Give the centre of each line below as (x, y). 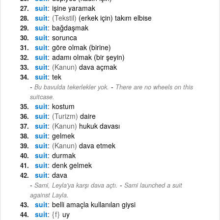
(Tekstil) (64, 17)
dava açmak (98, 67)
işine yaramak (74, 8)
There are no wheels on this (154, 87)
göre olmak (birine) (82, 47)
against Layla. (49, 195)
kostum (63, 106)
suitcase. (42, 96)
